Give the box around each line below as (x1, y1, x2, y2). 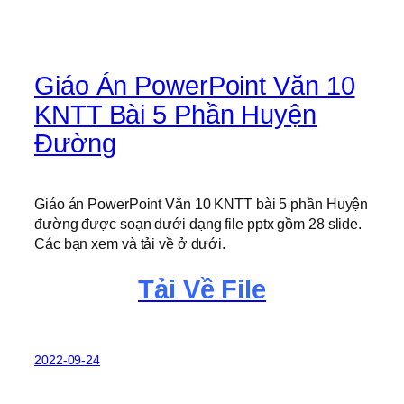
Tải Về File (138, 274, 266, 304)
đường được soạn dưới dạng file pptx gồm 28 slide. (34, 216, 363, 233)
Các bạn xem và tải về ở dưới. (34, 235, 226, 252)
